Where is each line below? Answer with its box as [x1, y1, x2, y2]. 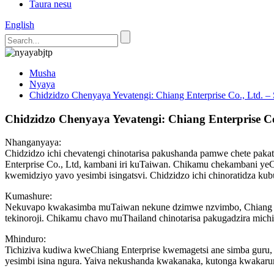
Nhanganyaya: [5, 137, 61, 148]
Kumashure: [5, 191, 52, 202]
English [5, 20, 34, 30]
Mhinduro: [5, 234, 46, 245]
